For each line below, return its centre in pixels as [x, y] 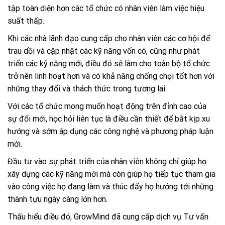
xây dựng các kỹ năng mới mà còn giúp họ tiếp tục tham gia [111, 174]
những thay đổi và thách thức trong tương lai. [87, 89]
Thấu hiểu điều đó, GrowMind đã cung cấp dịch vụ [95, 217]
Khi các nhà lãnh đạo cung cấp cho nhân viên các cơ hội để [109, 39]
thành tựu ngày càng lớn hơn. [58, 199]
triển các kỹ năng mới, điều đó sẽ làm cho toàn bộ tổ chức [109, 64]
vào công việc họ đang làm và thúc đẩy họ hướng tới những [110, 187]
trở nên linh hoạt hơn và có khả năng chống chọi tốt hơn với [111, 76]
